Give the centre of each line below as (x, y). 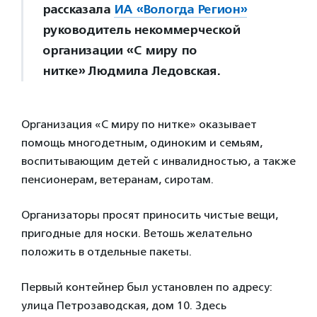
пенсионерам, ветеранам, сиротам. (117, 179)
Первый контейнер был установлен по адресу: (147, 287)
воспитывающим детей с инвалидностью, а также (158, 161)
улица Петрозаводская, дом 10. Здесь (124, 305)
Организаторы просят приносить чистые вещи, (150, 215)
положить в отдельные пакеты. (106, 252)
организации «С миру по (120, 50)
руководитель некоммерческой (141, 30)
